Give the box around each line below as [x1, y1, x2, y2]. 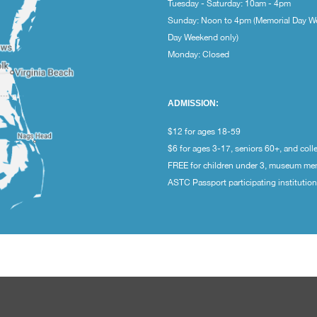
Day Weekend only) [168, 33, 239, 43]
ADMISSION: [168, 98, 219, 109]
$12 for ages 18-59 [168, 127, 241, 137]
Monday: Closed [168, 50, 230, 60]
